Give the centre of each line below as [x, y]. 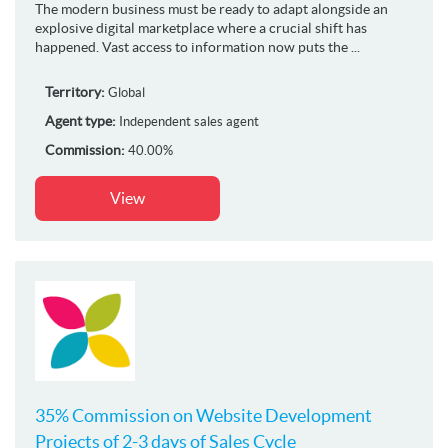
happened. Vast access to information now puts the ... [197, 46]
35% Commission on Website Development [203, 415]
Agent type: [80, 120]
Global [126, 92]
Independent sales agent [189, 121]
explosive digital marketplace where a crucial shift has [201, 27]
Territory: [75, 91]
